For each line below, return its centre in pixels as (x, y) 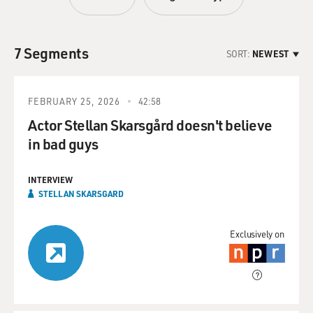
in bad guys (63, 144)
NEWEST (270, 53)
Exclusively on (257, 234)
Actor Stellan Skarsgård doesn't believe (150, 125)
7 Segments (51, 53)
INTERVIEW (50, 180)
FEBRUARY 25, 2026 (74, 101)
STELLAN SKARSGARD (81, 194)
